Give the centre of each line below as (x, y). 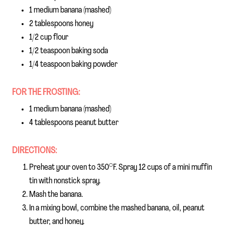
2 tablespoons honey (61, 24)
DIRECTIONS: (34, 151)
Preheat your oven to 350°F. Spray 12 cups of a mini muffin (121, 167)
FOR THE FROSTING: (46, 93)
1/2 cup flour (49, 38)
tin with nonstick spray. (65, 181)
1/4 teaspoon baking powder (73, 65)
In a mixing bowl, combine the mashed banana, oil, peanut (117, 208)
